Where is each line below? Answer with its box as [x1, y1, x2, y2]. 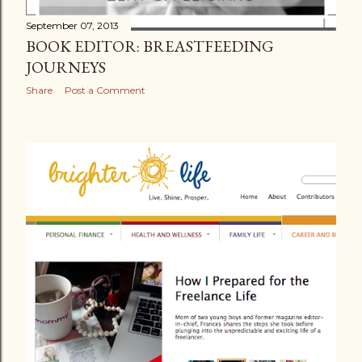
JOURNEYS [26, 57, 106, 78]
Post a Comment [65, 84, 145, 97]
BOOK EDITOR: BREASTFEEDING [26, 36, 274, 57]
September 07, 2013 [26, 19, 119, 32]
